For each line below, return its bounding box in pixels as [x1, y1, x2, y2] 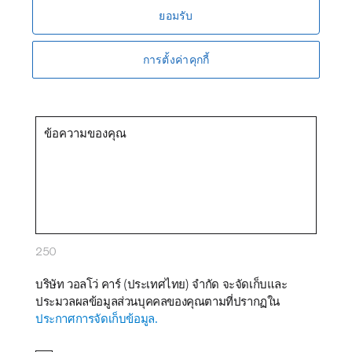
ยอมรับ [159, 9, 193, 22]
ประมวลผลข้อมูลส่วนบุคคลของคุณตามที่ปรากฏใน [35, 293, 280, 308]
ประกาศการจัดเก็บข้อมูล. [35, 310, 158, 325]
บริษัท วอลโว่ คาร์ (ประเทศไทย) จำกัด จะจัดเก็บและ [35, 276, 288, 291]
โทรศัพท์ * [35, 28, 75, 41]
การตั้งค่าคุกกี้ [142, 53, 210, 66]
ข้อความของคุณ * [35, 97, 105, 109]
